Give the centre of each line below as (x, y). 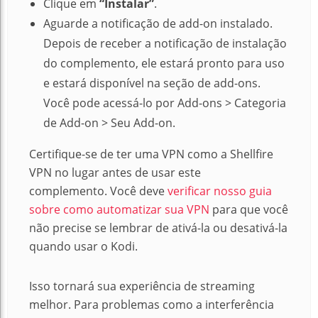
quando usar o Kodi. (83, 246)
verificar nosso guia (220, 191)
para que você (249, 209)
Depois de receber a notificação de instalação (165, 43)
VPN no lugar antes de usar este (115, 172)
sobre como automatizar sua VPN (119, 209)
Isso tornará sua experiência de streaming (142, 286)
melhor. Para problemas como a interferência (152, 305)
